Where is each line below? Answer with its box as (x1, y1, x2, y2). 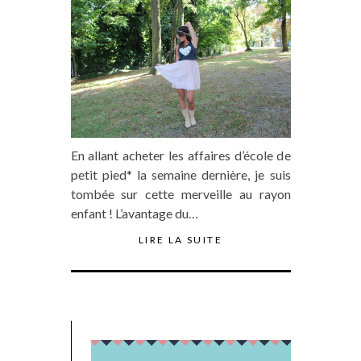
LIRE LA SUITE (138, 233, 223, 246)
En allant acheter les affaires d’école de (70, 147, 291, 163)
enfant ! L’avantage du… (70, 205, 198, 221)
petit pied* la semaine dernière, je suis (70, 166, 291, 182)
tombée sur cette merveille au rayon (70, 185, 291, 201)
